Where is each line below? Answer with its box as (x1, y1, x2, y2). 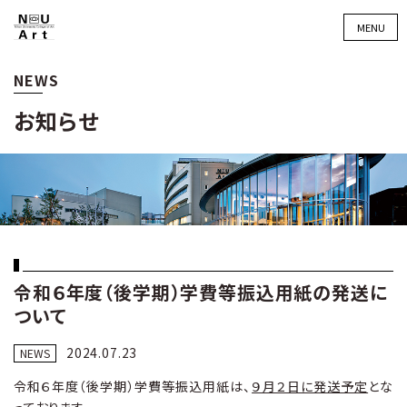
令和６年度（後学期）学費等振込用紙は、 (14, 376, 253, 395)
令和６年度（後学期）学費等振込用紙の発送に (14, 278, 388, 305)
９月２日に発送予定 (252, 376, 369, 395)
